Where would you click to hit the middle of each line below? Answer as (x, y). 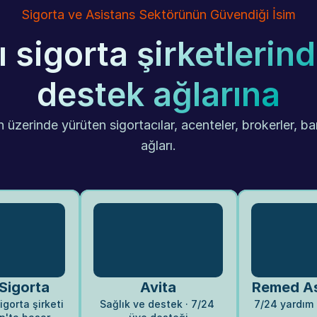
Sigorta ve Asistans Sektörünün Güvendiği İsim (158, 15)
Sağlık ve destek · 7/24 (157, 304)
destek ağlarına (158, 94)
